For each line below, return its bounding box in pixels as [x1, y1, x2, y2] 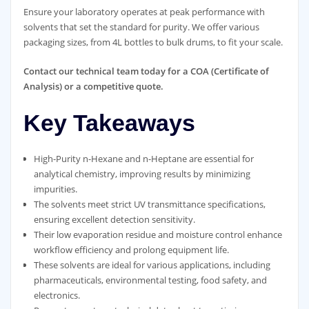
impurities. [33, 182, 77, 195]
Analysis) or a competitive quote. [23, 80, 163, 92]
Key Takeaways [23, 110, 195, 137]
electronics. [33, 288, 80, 301]
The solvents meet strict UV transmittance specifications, [33, 197, 266, 210]
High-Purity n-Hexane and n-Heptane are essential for [33, 152, 254, 165]
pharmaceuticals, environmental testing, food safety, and [33, 273, 267, 286]
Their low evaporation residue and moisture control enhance [33, 228, 282, 241]
